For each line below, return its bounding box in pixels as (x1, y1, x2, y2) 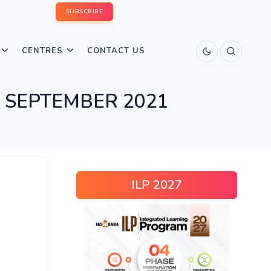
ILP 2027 (131, 177, 182, 193)
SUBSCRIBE (65, 7, 103, 16)
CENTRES (22, 45, 63, 56)
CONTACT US (87, 45, 145, 56)
